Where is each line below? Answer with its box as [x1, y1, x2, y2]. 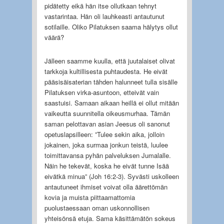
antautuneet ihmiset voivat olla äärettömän [44, 181, 167, 191]
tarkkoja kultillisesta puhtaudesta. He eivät [44, 66, 167, 76]
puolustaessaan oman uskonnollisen [44, 202, 149, 212]
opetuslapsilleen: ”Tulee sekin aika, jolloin [44, 129, 164, 139]
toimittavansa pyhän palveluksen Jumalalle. [44, 150, 171, 160]
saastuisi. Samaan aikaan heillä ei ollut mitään [44, 97, 179, 107]
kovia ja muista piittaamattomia [44, 192, 135, 202]
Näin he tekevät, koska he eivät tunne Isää [44, 160, 169, 170]
